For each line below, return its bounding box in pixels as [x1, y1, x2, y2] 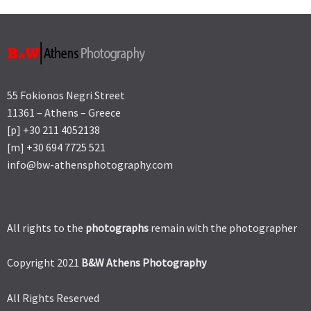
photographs [85, 220, 149, 235]
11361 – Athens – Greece [7, 106, 121, 120]
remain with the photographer [149, 220, 297, 235]
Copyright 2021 [7, 255, 81, 270]
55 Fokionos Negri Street [7, 88, 125, 103]
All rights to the [7, 220, 85, 235]
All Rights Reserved [7, 290, 99, 305]
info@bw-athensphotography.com [7, 158, 173, 172]
